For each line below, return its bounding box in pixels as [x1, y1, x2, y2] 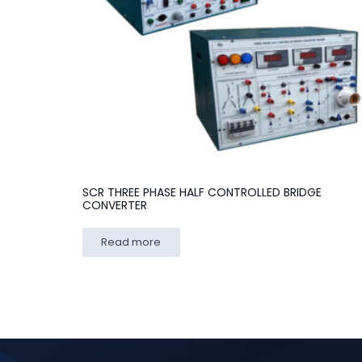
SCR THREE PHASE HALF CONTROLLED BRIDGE [82, 184, 322, 201]
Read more [101, 234, 162, 250]
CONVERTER [82, 197, 147, 214]
